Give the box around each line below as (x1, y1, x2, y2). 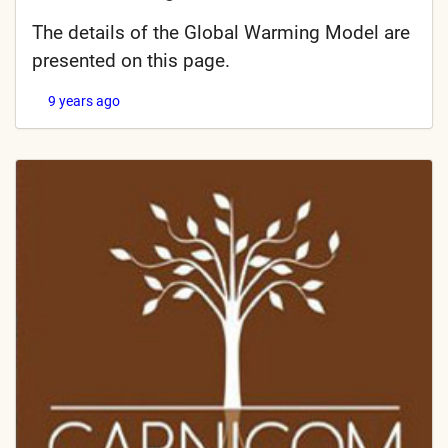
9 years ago (48, 93, 120, 110)
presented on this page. (32, 49, 230, 73)
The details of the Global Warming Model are (32, 21, 410, 45)
